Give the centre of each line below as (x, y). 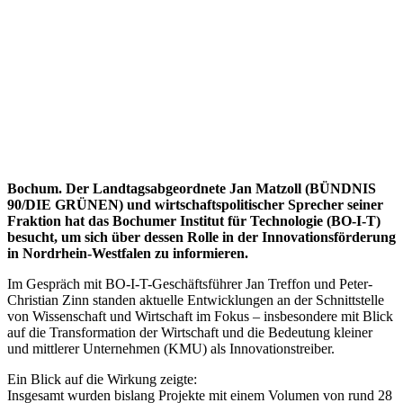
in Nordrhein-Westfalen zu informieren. (128, 253)
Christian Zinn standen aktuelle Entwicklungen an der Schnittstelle (196, 300)
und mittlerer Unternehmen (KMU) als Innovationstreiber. (171, 348)
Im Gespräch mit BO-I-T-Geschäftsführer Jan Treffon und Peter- (190, 283)
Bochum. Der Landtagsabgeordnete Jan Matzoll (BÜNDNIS (192, 188)
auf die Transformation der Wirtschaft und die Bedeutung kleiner (190, 332)
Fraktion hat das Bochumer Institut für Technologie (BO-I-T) (194, 220)
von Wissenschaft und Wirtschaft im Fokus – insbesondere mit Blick (200, 316)
